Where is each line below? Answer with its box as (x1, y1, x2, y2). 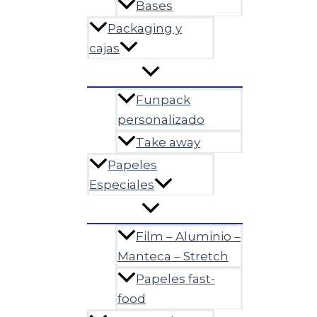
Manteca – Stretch (117, 249, 229, 264)
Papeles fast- (136, 272, 215, 287)
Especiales (89, 178, 154, 192)
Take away (136, 135, 200, 150)
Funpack (136, 93, 190, 108)
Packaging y (108, 21, 182, 36)
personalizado (117, 113, 204, 127)
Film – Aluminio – (136, 229, 241, 244)
